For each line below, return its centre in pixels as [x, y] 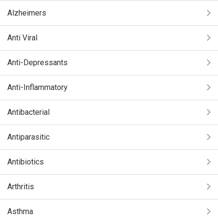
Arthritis [21, 187]
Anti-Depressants [37, 63]
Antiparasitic [28, 137]
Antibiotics [26, 162]
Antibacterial [28, 112]
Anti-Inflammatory [37, 87]
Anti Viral [22, 38]
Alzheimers [27, 13]
